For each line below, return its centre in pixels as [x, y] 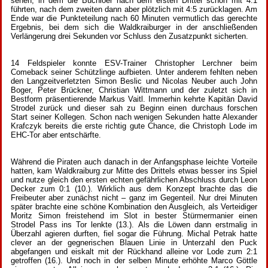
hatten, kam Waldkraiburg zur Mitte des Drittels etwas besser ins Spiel [134, 170]
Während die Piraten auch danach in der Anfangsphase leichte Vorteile [134, 162]
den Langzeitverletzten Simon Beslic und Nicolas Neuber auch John [134, 81]
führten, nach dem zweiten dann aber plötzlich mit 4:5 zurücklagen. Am [134, 9]
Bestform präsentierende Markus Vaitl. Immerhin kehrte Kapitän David [134, 99]
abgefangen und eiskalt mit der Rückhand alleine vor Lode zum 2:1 [134, 251]
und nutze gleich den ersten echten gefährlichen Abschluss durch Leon [134, 179]
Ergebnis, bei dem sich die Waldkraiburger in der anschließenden [134, 27]
